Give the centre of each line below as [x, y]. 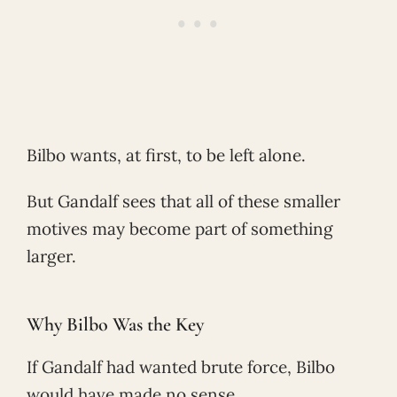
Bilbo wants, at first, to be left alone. [166, 156]
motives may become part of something [180, 228]
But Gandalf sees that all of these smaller [183, 201]
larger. [51, 256]
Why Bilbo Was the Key [115, 325]
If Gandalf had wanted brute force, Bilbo [181, 367]
